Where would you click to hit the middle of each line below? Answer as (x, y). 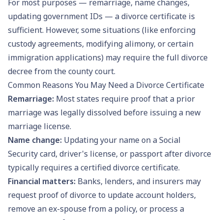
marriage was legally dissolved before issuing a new (104, 112)
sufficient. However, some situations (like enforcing (102, 30)
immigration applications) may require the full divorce (108, 57)
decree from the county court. (62, 71)
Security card (32, 153)
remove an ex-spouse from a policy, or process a (96, 208)
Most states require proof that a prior (125, 98)
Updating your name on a (111, 140)
